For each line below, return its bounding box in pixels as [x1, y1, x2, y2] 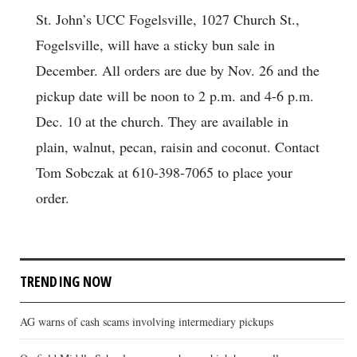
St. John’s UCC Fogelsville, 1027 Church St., [36, 10, 300, 29]
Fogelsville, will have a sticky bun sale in [36, 35, 275, 55]
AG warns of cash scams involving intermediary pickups [20, 314, 273, 330]
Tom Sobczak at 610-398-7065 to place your [36, 163, 292, 182]
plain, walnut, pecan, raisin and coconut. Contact [36, 137, 320, 157]
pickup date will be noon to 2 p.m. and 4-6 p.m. [36, 86, 314, 106]
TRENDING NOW [20, 272, 112, 292]
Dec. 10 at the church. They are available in [36, 112, 288, 131]
